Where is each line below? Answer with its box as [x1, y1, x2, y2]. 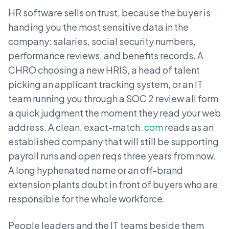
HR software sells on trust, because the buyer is [8, 7, 211, 18]
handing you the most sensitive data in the [8, 21, 189, 33]
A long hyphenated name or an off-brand [8, 164, 183, 176]
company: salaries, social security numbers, [8, 35, 196, 47]
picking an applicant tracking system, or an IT [8, 78, 203, 90]
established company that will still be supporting [8, 135, 219, 147]
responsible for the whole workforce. [8, 193, 165, 204]
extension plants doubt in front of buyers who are [8, 178, 218, 190]
